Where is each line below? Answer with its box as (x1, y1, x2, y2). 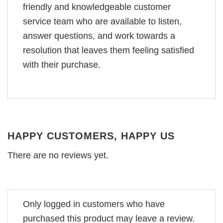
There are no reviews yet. (7, 150, 109, 161)
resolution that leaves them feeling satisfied (23, 45, 194, 55)
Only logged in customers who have (23, 199, 165, 210)
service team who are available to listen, (23, 16, 182, 26)
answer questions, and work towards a (23, 30, 175, 41)
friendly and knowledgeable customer (23, 1, 171, 12)
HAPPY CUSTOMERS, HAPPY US (7, 130, 175, 142)
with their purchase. (23, 59, 101, 70)
